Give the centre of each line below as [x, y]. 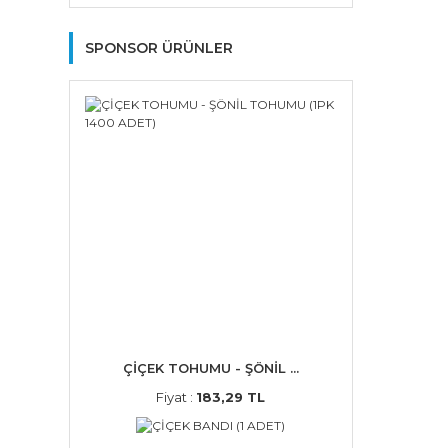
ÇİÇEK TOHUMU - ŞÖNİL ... [210, 367]
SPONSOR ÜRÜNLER [159, 48]
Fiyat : [176, 396]
